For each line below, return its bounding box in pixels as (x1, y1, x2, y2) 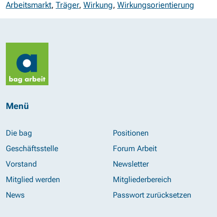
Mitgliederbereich (112, 175, 171, 185)
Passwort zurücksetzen (112, 190, 191, 200)
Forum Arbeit (112, 144, 157, 154)
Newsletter (112, 159, 149, 169)
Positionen (112, 128, 149, 138)
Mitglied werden (6, 175, 60, 185)
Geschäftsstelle (6, 144, 58, 154)
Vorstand (6, 159, 37, 169)
